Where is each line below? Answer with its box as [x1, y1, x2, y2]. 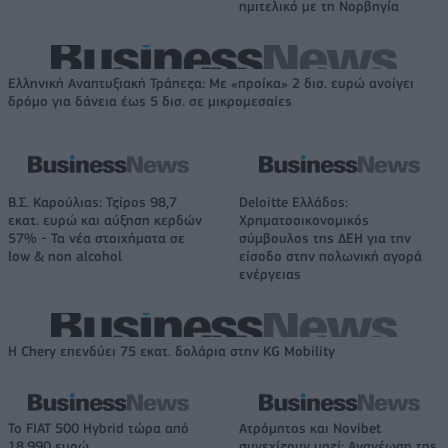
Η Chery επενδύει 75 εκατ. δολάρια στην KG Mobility [8, 343, 335, 360]
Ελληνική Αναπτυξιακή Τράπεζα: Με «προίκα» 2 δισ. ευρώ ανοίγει [8, 75, 414, 92]
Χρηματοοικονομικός [239, 212, 369, 229]
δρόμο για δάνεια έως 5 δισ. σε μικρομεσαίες [8, 93, 292, 110]
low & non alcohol [8, 248, 122, 265]
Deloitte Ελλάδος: [239, 194, 348, 211]
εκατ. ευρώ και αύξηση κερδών [8, 212, 202, 229]
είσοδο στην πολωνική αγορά [239, 248, 422, 265]
